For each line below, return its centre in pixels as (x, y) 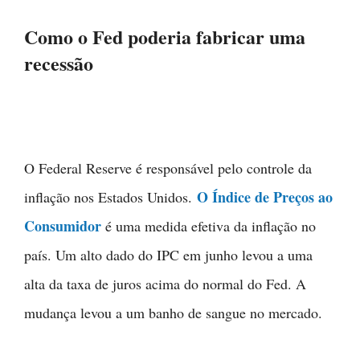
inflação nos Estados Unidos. (110, 196)
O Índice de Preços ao (265, 196)
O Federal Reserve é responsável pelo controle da (168, 168)
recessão (59, 63)
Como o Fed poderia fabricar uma (165, 36)
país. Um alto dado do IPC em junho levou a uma (168, 254)
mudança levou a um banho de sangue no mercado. (173, 312)
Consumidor (63, 225)
